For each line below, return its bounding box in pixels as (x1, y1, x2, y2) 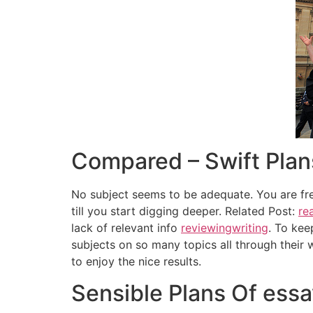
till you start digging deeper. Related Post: (71, 204, 298, 219)
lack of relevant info (71, 221, 181, 235)
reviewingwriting (181, 221, 268, 235)
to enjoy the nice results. (71, 254, 201, 269)
